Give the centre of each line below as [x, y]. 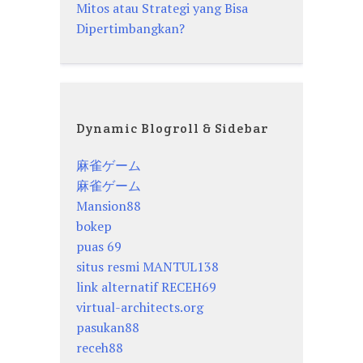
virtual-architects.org [140, 307]
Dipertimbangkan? [130, 29]
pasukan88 [108, 328]
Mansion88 [109, 206]
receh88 [100, 348]
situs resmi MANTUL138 [147, 267]
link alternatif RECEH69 [146, 287]
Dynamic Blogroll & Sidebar [172, 129]
